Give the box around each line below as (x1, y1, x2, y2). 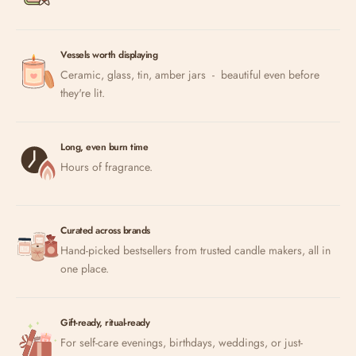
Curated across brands (60, 222, 150, 238)
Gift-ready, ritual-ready (60, 315, 149, 330)
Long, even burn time (60, 139, 148, 154)
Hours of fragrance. (60, 158, 153, 175)
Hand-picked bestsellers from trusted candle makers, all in (60, 242, 331, 258)
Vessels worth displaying (60, 47, 157, 62)
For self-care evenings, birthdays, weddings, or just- (60, 334, 303, 350)
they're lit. (60, 84, 105, 101)
